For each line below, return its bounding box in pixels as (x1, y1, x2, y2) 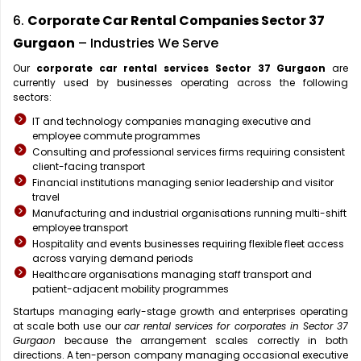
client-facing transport (32, 160, 145, 174)
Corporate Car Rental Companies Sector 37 (27, 11, 325, 31)
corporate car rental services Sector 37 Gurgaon (35, 61, 326, 76)
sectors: (13, 90, 52, 105)
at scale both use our (13, 319, 124, 334)
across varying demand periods (32, 251, 193, 266)
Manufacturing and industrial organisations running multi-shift (32, 206, 346, 221)
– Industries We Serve (75, 34, 218, 53)
